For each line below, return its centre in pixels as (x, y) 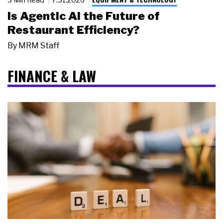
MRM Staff (39, 45)
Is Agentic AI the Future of (84, 16)
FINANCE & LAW (52, 75)
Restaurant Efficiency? (73, 30)
